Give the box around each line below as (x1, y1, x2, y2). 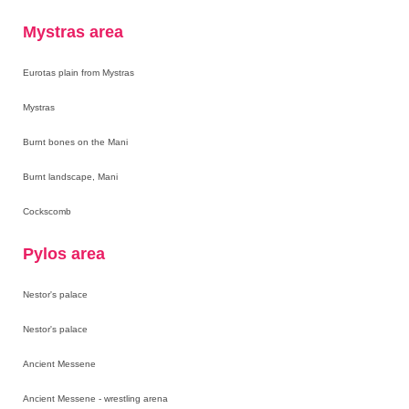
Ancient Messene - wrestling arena (23, 393, 168, 404)
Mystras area (23, 23, 123, 42)
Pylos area (23, 245, 105, 264)
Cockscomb (23, 206, 71, 217)
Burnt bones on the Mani (23, 137, 128, 148)
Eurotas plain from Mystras (23, 68, 134, 79)
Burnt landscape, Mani (23, 172, 118, 183)
